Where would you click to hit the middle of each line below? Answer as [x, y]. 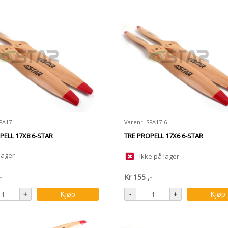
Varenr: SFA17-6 [146, 122]
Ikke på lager [159, 156]
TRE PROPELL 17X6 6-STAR [164, 136]
